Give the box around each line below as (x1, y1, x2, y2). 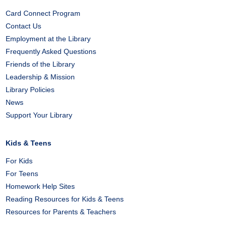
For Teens (6, 169, 39, 178)
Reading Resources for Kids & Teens (6, 195, 124, 203)
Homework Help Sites (6, 182, 75, 190)
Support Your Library (6, 111, 73, 119)
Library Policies (6, 85, 55, 94)
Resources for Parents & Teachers (6, 208, 117, 216)
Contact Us (6, 22, 42, 30)
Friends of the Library (6, 60, 75, 68)
